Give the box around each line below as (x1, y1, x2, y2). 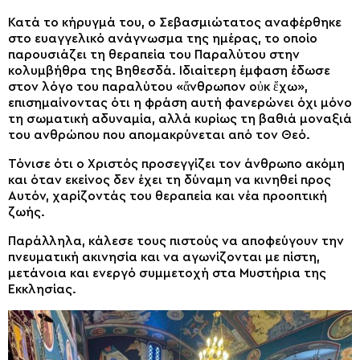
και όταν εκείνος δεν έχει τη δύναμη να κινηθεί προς (8, 174, 331, 187)
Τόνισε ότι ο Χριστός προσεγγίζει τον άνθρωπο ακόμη (8, 157, 345, 171)
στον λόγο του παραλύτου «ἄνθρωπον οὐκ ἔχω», (8, 80, 308, 94)
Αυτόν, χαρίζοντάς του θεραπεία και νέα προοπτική (8, 190, 327, 203)
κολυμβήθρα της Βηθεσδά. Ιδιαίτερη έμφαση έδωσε (8, 64, 330, 78)
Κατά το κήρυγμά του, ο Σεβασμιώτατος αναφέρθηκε (8, 16, 342, 30)
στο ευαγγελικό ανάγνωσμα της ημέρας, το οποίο (8, 32, 317, 46)
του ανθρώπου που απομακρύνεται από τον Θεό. (8, 129, 310, 142)
